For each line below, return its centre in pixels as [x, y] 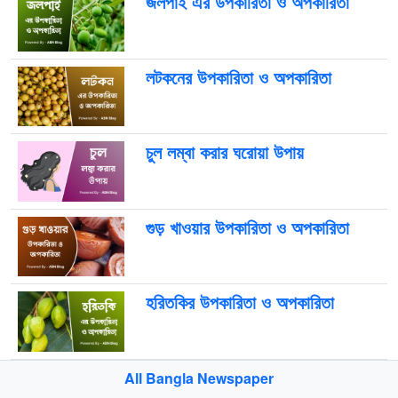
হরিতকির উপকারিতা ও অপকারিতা [239, 302]
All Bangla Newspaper [199, 378]
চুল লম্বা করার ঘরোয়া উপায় [224, 152]
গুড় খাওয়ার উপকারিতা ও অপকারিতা [247, 227]
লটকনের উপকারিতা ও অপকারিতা [238, 76]
